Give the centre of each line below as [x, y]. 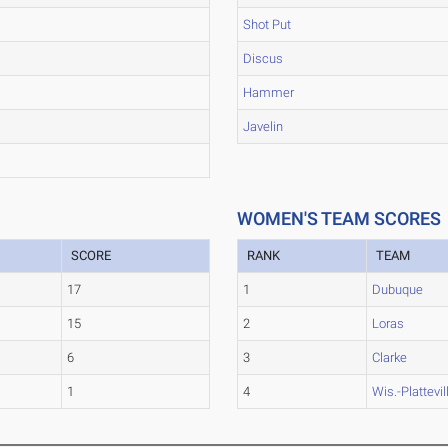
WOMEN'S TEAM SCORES [339, 218]
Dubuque [398, 289]
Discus [263, 58]
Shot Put [267, 24]
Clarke [390, 357]
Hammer [269, 92]
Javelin [263, 126]
